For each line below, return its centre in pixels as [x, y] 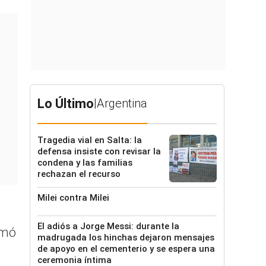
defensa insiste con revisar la [99, 151]
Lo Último [66, 104]
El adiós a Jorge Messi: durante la [108, 226]
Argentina [122, 103]
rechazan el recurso [79, 174]
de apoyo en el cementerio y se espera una [126, 249]
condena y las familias [85, 163]
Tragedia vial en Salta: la [90, 140]
